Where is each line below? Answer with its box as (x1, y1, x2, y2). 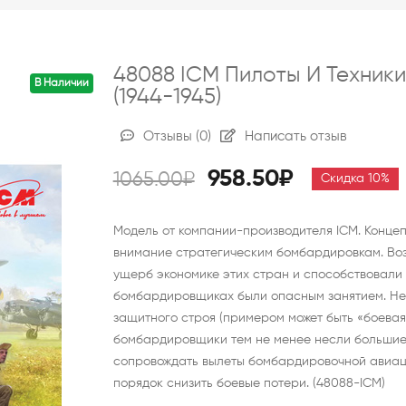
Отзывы (139, 129, 196, 143)
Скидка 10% (320, 172, 390, 186)
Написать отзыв (240, 129, 347, 143)
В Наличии (34, 77, 89, 89)
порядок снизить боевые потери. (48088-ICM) (112, 376, 385, 390)
